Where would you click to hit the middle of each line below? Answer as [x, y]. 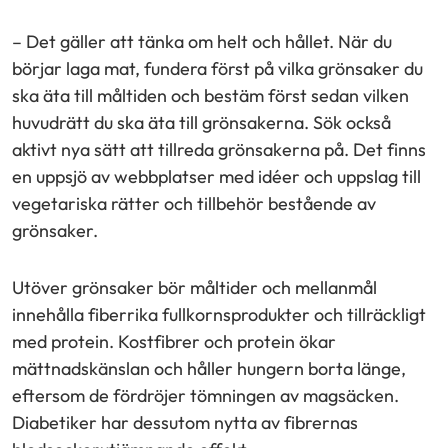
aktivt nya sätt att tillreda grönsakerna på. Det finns [219, 149]
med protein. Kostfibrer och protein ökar [174, 341]
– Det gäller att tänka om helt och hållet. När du [202, 41]
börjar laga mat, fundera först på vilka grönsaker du [217, 68]
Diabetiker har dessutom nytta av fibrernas [185, 422]
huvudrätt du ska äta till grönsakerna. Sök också [201, 122]
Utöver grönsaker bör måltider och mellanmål [194, 287]
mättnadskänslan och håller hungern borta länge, [209, 368]
